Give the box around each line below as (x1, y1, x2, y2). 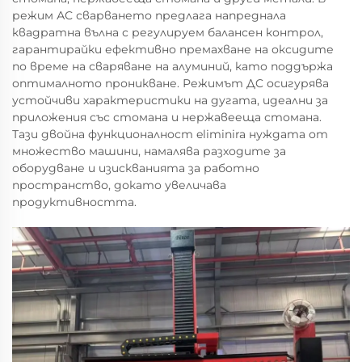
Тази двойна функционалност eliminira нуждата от (12, 127, 328, 141)
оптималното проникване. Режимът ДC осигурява (12, 76, 329, 90)
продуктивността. (12, 195, 137, 209)
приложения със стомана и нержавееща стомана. (12, 110, 322, 124)
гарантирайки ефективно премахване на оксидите (12, 42, 334, 57)
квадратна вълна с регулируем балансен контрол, (12, 25, 323, 40)
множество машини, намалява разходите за (12, 144, 286, 158)
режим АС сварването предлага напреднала (12, 8, 286, 23)
